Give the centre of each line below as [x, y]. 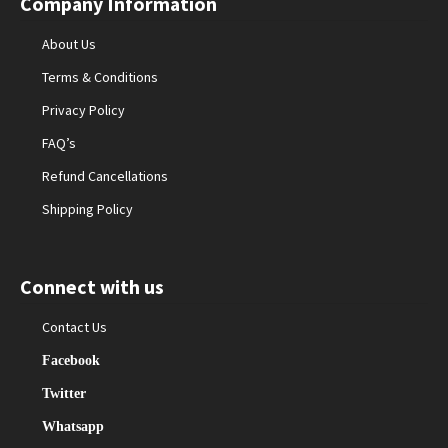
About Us [69, 44]
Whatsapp [73, 426]
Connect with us [91, 287]
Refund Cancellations [105, 176]
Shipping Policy [88, 209]
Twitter [64, 393]
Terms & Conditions [100, 77]
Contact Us [75, 327]
